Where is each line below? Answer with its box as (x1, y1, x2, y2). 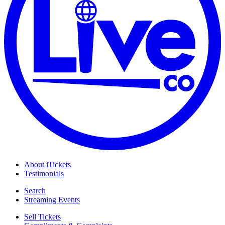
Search (24, 186, 46, 195)
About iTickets (24, 160, 71, 169)
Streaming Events (24, 195, 80, 204)
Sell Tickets (24, 212, 61, 221)
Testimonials (24, 169, 64, 178)
